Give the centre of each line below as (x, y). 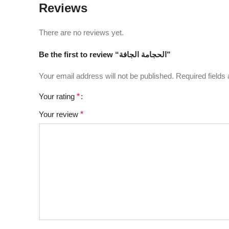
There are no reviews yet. (81, 32)
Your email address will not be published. (106, 76)
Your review (60, 114)
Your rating (58, 96)
